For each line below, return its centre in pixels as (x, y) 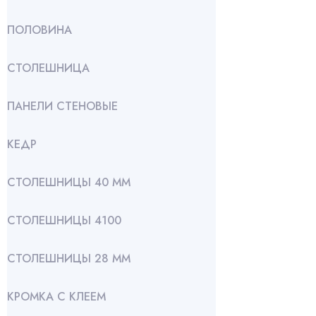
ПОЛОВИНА (39, 30)
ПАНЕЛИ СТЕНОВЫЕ (62, 106)
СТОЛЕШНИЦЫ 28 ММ (69, 259)
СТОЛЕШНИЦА (48, 68)
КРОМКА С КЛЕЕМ (56, 297)
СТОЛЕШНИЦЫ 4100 (64, 220)
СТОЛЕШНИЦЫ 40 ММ (69, 182)
